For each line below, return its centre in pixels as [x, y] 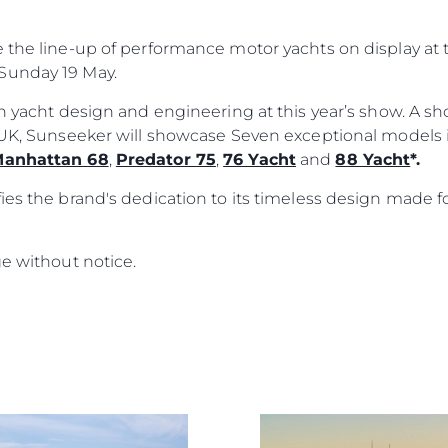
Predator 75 [165, 159]
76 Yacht [259, 159]
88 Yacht [373, 159]
